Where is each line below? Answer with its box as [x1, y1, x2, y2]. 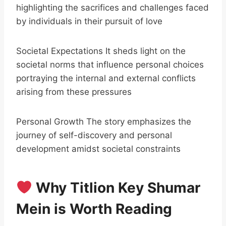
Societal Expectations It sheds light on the [16, 46, 186, 56]
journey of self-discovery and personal [16, 130, 172, 140]
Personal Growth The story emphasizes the [16, 117, 191, 127]
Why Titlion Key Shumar [32, 179, 200, 196]
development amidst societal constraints [16, 144, 181, 154]
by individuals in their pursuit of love [16, 16, 162, 26]
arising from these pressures [16, 87, 132, 97]
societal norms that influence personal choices [16, 60, 204, 70]
